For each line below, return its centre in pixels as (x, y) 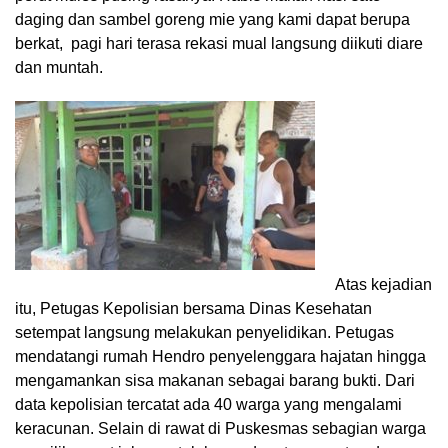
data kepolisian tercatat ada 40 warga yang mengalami (208, 405)
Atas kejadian (383, 285)
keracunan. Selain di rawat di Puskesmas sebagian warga (220, 429)
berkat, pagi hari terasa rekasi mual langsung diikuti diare (219, 44)
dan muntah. (59, 68)
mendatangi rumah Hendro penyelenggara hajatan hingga (220, 357)
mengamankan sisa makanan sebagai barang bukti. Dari (215, 381)
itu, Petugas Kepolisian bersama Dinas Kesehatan (193, 309)
